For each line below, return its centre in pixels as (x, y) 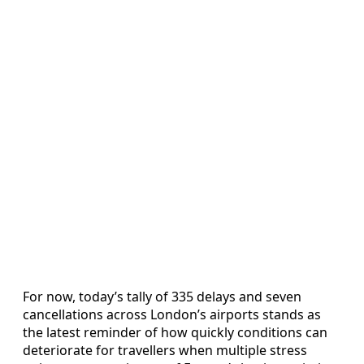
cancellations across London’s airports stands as (172, 314)
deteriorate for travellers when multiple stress (165, 350)
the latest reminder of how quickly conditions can (175, 332)
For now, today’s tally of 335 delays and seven (162, 296)
